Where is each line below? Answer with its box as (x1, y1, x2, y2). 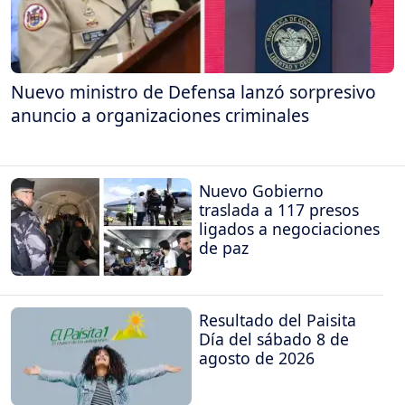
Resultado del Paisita (199, 309, 356, 332)
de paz (199, 236, 249, 259)
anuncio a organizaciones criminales (11, 103, 309, 128)
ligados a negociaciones (199, 217, 380, 240)
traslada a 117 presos (199, 198, 359, 221)
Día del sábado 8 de (199, 328, 349, 351)
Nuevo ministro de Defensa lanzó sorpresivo (11, 80, 376, 105)
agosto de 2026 (199, 347, 315, 370)
